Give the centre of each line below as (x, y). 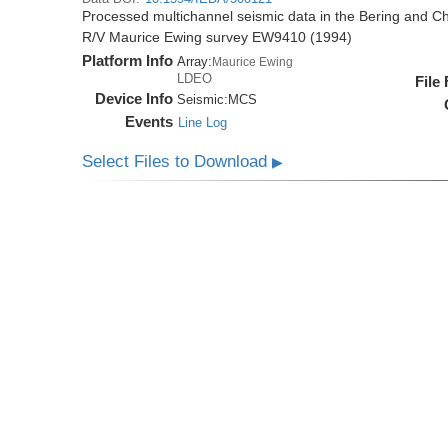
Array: (195, 62)
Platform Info (128, 61)
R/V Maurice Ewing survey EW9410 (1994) (217, 38)
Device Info (134, 99)
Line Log (203, 123)
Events (149, 122)
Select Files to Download (177, 162)
